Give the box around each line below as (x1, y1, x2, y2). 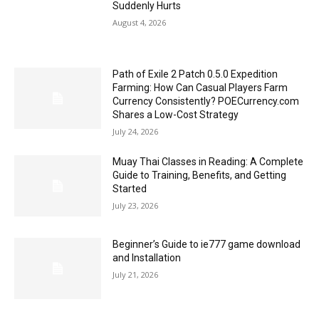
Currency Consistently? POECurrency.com (113, 95, 300, 108)
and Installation (113, 251, 182, 263)
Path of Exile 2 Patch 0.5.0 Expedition (113, 68, 278, 80)
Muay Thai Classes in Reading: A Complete (113, 156, 304, 168)
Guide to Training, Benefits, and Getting (113, 169, 287, 182)
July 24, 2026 (113, 126, 159, 137)
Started (113, 183, 147, 195)
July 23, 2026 (113, 200, 159, 211)
